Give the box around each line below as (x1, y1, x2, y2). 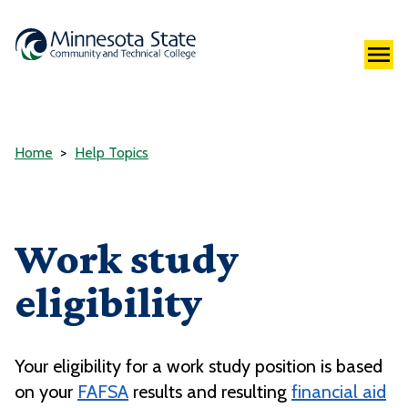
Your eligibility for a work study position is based (15, 355, 382, 378)
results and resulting (128, 381, 291, 403)
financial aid (291, 381, 386, 403)
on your (15, 381, 77, 403)
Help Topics (75, 144, 148, 162)
